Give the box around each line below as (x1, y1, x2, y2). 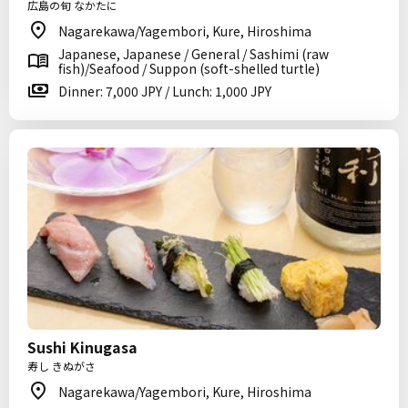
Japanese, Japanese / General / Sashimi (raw (58, 45, 329, 63)
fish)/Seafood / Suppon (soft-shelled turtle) (58, 59, 320, 77)
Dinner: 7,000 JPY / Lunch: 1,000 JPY (58, 82, 271, 100)
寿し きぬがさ (27, 358, 96, 373)
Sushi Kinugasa (27, 336, 138, 358)
